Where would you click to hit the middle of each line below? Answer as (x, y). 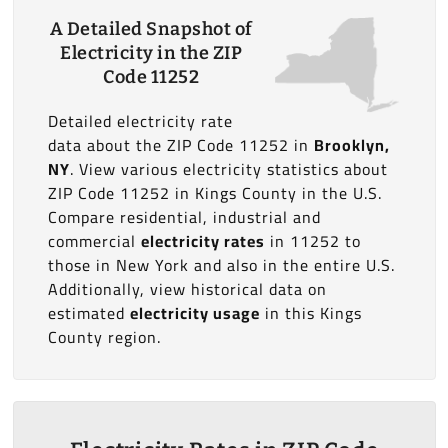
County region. (104, 337)
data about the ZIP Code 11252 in (180, 145)
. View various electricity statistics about (228, 169)
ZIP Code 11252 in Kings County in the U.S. (214, 193)
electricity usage (194, 313)
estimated (88, 313)
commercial (94, 241)
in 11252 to (312, 241)
